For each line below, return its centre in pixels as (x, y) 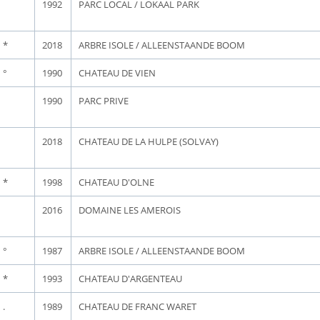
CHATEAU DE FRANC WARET (137, 306)
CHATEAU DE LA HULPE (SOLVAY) (149, 141)
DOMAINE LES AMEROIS (130, 210)
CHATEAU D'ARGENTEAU (130, 279)
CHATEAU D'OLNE (116, 182)
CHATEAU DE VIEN (117, 73)
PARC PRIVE (104, 101)
